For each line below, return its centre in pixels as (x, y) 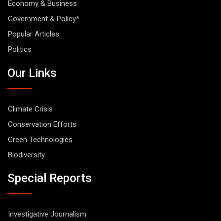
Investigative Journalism (47, 214)
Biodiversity (26, 155)
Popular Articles (34, 34)
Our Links (32, 73)
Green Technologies (40, 139)
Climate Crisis (30, 109)
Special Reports (50, 178)
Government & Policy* (44, 19)
